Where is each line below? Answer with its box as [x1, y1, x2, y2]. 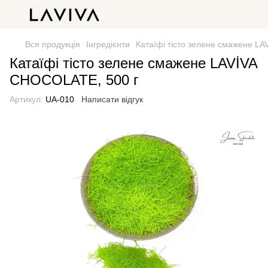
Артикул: [10, 95, 43, 104]
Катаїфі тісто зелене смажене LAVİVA [10, 55, 257, 71]
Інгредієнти [86, 39, 130, 49]
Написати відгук [81, 95, 143, 104]
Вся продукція [25, 39, 80, 49]
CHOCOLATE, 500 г [10, 72, 139, 88]
